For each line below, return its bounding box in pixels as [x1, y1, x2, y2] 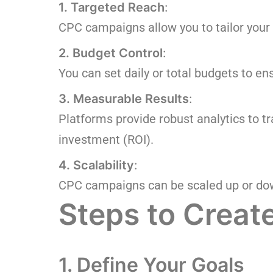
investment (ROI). [58, 132, 154, 147]
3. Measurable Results [58, 91, 189, 106]
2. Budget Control [58, 46, 163, 60]
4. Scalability [58, 158, 134, 172]
